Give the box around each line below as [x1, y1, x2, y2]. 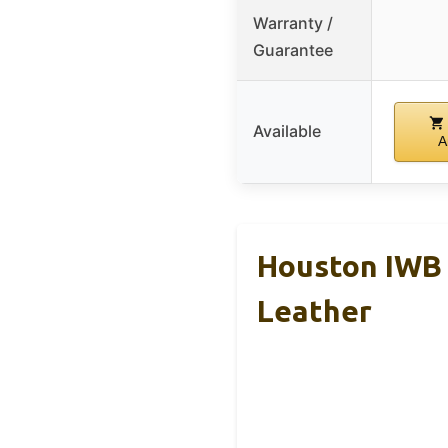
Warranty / [253, 12, 333, 33]
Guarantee [253, 39, 333, 60]
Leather [257, 293, 372, 328]
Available [253, 120, 321, 141]
